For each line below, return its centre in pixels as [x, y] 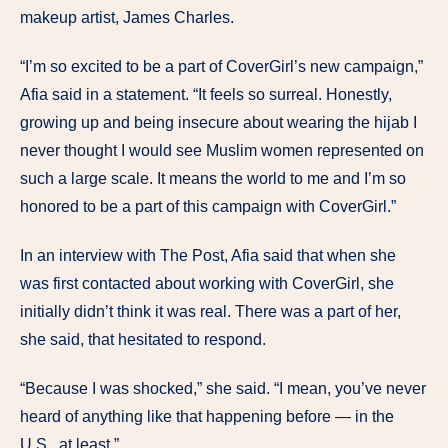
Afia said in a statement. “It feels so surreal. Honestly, [206, 95]
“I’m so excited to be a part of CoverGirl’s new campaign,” [221, 67]
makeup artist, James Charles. [127, 18]
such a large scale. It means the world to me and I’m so [213, 179]
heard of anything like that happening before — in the [207, 416]
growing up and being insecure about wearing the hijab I [218, 123]
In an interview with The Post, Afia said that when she [208, 255]
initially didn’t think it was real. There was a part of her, [210, 311]
